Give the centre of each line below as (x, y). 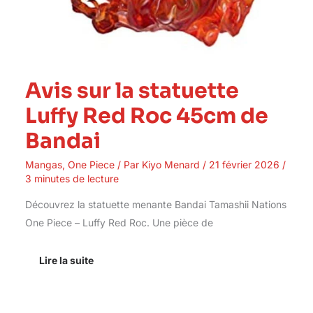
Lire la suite (66, 260)
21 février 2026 (245, 164)
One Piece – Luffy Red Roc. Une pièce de (119, 222)
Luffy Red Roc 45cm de (146, 116)
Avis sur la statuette (132, 90)
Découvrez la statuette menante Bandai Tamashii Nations (155, 204)
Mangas (43, 164)
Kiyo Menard (172, 164)
